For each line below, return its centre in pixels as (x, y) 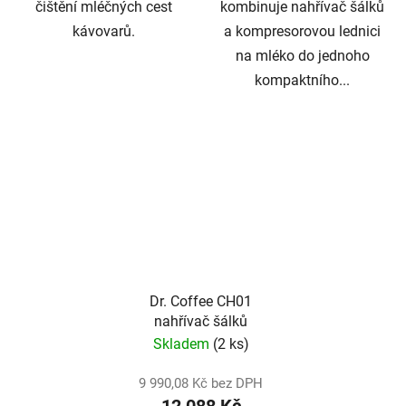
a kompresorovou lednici (302, 31)
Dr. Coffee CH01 (201, 302)
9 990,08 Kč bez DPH (201, 384)
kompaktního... (302, 80)
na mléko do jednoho (302, 55)
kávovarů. (104, 31)
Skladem (183, 344)
